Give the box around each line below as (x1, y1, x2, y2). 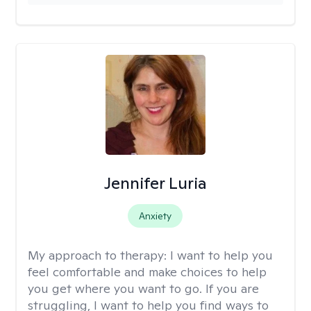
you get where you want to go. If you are (28, 280, 259, 296)
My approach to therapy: (28, 247, 170, 263)
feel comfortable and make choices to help (28, 264, 267, 280)
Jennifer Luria (103, 172, 207, 194)
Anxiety (139, 210, 172, 222)
